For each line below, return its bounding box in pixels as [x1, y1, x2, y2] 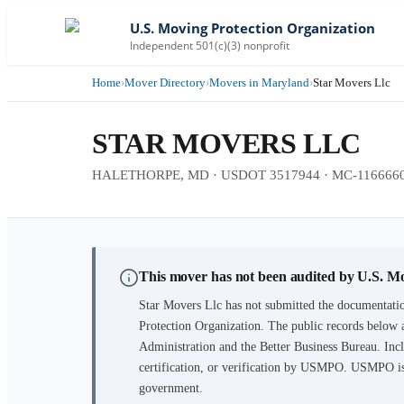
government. [139, 381, 203, 395]
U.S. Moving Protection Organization [130, 19, 375, 37]
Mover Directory [124, 76, 206, 89]
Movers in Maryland [209, 76, 309, 89]
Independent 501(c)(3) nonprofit [130, 37, 289, 53]
